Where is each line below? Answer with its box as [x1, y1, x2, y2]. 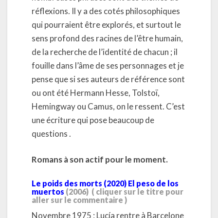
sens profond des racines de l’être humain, [32, 33, 183, 43]
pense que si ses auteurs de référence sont [32, 73, 185, 84]
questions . [32, 128, 71, 139]
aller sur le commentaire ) [32, 195, 127, 204]
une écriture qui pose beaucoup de [32, 114, 154, 125]
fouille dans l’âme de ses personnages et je [32, 60, 184, 71]
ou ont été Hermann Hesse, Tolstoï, [32, 87, 160, 98]
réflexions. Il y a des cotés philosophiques [32, 5, 180, 16]
